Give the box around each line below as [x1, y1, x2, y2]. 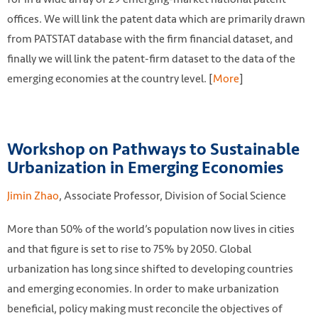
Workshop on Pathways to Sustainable [7, 138, 300, 160]
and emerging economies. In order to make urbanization [7, 280, 279, 298]
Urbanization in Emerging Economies [7, 157, 283, 179]
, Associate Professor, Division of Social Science [59, 186, 286, 204]
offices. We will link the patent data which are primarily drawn [7, 10, 305, 28]
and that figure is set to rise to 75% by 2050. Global [7, 240, 251, 258]
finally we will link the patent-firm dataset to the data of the [7, 50, 295, 68]
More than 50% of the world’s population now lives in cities [7, 220, 295, 238]
